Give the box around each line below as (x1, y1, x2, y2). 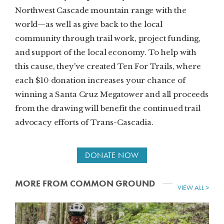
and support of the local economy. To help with (15, 47, 197, 57)
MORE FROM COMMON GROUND (15, 177, 155, 189)
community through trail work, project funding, (15, 33, 201, 43)
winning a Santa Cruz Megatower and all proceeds (15, 89, 208, 99)
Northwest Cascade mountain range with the (15, 5, 186, 15)
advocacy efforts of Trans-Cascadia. (15, 117, 153, 127)
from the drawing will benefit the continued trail (15, 103, 200, 113)
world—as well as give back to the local (15, 19, 163, 29)
